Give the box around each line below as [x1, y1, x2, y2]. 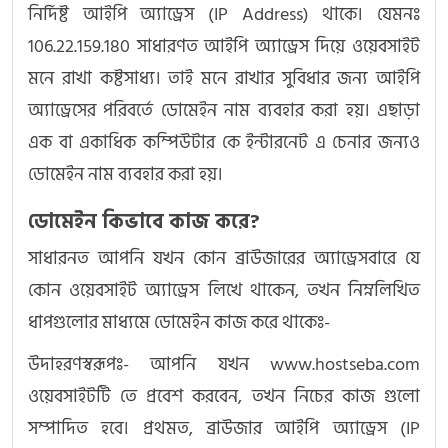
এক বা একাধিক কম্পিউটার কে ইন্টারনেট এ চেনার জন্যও [28, 128, 420, 158]
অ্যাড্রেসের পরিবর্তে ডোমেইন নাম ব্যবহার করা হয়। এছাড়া [28, 96, 420, 126]
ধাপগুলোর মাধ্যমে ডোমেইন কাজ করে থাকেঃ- [28, 308, 330, 338]
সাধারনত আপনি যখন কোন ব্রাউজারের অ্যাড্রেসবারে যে [28, 244, 420, 274]
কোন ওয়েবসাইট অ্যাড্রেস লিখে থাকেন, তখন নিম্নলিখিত [28, 276, 420, 306]
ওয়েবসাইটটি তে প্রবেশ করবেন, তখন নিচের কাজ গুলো [28, 382, 420, 412]
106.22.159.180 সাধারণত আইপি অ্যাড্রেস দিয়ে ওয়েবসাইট [28, 32, 420, 62]
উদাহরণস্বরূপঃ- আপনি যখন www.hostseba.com [28, 350, 420, 380]
